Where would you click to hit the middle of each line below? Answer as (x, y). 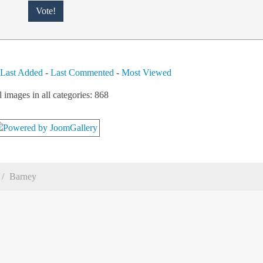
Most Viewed (147, 73)
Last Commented (82, 73)
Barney (23, 177)
